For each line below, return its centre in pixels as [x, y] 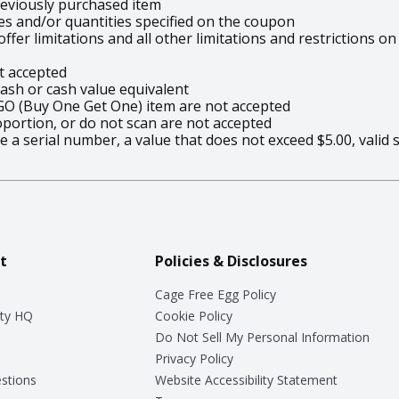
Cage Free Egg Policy [215, 294]
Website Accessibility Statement [246, 379]
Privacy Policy [194, 358]
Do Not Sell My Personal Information [262, 337]
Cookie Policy [193, 315]
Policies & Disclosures [231, 261]
